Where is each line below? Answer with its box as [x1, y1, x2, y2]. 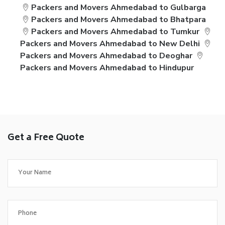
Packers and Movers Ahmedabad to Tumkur [31, 26, 200, 37]
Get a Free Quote [8, 130, 84, 146]
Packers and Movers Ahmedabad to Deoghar [20, 50, 192, 61]
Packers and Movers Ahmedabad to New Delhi [20, 38, 200, 49]
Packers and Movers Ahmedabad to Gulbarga [31, 2, 206, 13]
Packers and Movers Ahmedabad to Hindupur [20, 62, 194, 73]
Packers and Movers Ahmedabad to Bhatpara [31, 14, 206, 25]
